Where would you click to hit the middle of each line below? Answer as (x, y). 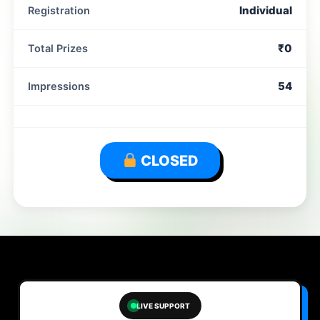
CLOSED (168, 161)
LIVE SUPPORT (163, 306)
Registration (59, 11)
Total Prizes (58, 49)
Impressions (59, 87)
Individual (266, 11)
